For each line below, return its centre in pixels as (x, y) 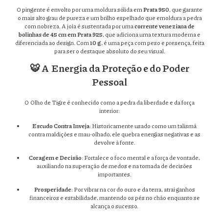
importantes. (114, 175)
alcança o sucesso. (114, 206)
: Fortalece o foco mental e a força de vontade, (141, 158)
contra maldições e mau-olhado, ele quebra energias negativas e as (114, 134)
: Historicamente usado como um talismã (143, 126)
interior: (109, 111)
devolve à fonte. (114, 143)
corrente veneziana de (164, 26)
